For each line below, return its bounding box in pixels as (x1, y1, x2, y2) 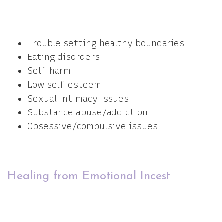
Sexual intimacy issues (27, 93, 129, 104)
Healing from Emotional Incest (7, 170, 170, 182)
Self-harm (27, 65, 71, 76)
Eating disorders (27, 52, 100, 62)
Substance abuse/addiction (27, 107, 148, 118)
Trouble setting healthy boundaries (27, 38, 184, 49)
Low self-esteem (27, 79, 101, 90)
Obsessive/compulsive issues (27, 121, 158, 132)
